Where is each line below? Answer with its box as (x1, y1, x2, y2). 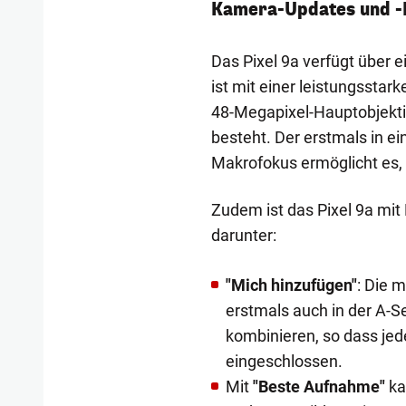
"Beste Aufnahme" (252, 377, 385, 397)
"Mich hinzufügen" (225, 275, 357, 295)
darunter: (210, 226, 276, 246)
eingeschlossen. (225, 352, 343, 372)
